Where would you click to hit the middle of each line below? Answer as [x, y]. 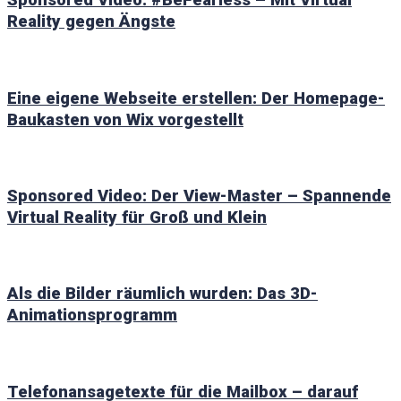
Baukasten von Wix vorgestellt [125, 119]
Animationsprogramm [92, 316]
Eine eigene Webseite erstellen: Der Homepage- [196, 98]
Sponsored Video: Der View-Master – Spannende [199, 196]
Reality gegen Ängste [91, 22]
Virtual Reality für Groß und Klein [137, 218]
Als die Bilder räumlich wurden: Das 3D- [162, 294]
